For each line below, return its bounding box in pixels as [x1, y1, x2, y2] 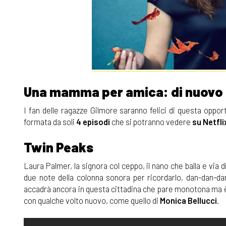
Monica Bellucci [160, 195, 217, 205]
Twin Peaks [24, 139, 93, 155]
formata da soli [24, 116, 76, 127]
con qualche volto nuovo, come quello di [24, 195, 160, 205]
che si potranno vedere [110, 116, 191, 127]
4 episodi [76, 116, 110, 127]
